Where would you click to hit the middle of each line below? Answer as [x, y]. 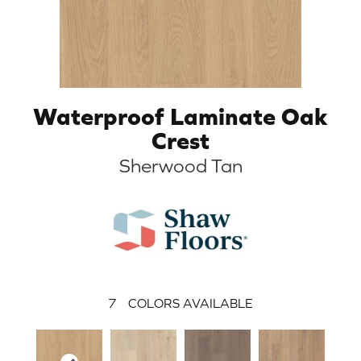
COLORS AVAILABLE [191, 303]
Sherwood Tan [180, 165]
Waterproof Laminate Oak [180, 116]
